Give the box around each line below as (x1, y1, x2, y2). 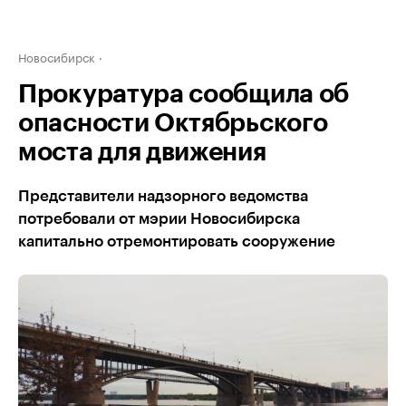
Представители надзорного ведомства (18, 188, 308, 204)
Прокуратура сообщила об (18, 82, 350, 107)
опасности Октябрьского (18, 111, 328, 136)
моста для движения (18, 140, 266, 165)
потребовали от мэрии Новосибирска (18, 211, 300, 227)
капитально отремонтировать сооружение (18, 234, 335, 249)
